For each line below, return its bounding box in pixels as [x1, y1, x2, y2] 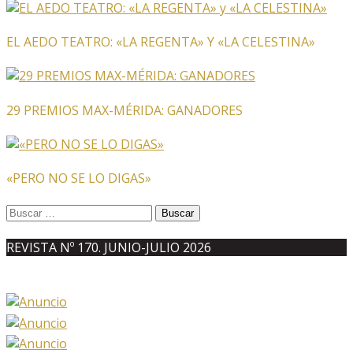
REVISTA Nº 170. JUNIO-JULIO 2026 [6, 238, 211, 256]
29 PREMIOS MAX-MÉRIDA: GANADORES [6, 101, 243, 119]
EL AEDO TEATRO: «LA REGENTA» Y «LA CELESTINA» [6, 33, 315, 51]
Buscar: [6, 203, 49, 221]
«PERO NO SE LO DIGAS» [6, 169, 151, 188]
